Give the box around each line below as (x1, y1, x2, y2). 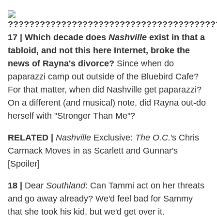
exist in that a (147, 32, 205, 42)
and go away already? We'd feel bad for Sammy (8, 193, 193, 203)
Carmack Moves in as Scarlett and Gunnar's (8, 145, 178, 155)
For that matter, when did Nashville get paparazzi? (8, 84, 201, 94)
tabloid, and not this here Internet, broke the (8, 45, 190, 55)
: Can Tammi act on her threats (85, 180, 204, 190)
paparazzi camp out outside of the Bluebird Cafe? (8, 71, 199, 81)
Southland (46, 180, 85, 190)
